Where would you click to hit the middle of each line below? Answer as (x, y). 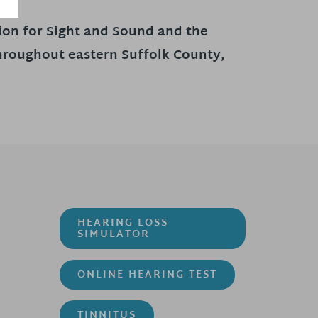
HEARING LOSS (122, 224)
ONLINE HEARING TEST (147, 275)
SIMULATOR (113, 235)
